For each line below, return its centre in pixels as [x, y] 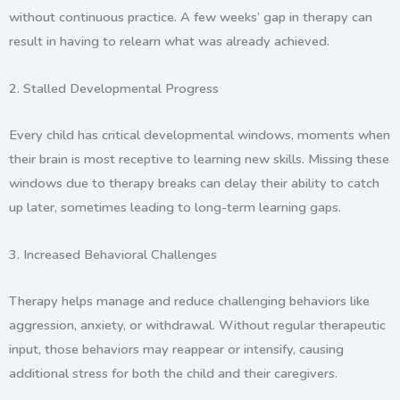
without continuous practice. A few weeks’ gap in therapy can [191, 17]
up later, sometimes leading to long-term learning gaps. [175, 208]
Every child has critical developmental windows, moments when [200, 135]
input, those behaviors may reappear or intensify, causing [176, 350]
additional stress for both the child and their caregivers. [173, 374]
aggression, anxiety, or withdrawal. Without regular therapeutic [197, 325]
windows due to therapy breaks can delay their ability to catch [194, 183]
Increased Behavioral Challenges [120, 254]
